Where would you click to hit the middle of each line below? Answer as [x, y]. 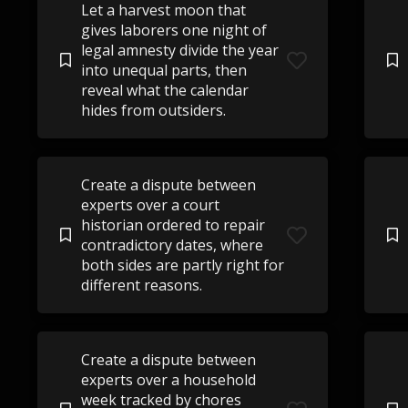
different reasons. [141, 285]
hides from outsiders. [153, 110]
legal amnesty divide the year [179, 50]
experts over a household [168, 380]
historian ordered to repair [173, 225]
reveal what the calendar [164, 90]
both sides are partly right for [182, 265]
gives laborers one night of [173, 30]
